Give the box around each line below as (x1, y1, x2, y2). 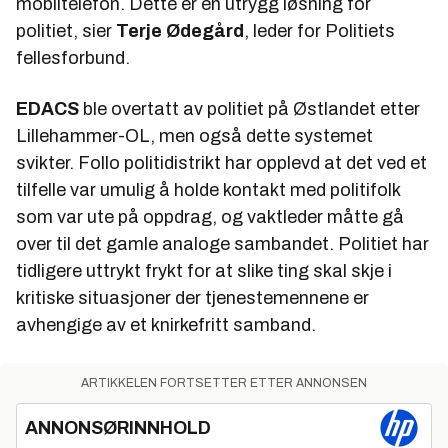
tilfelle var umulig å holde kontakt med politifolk (16, 180, 400, 200)
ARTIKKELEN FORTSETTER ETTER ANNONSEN (81, 376, 367, 390)
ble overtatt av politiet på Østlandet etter (79, 99, 420, 119)
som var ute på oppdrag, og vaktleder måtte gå (16, 207, 404, 227)
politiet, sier (16, 21, 116, 41)
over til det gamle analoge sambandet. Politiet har (16, 234, 429, 254)
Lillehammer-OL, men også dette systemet (16, 126, 373, 146)
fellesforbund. (16, 48, 130, 68)
